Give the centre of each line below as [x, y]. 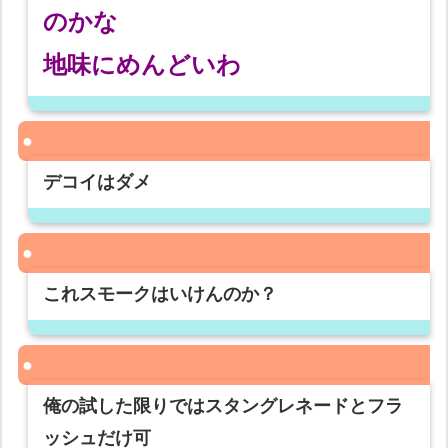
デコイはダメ [97, 182]
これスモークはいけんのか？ [160, 294]
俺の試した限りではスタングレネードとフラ [223, 406]
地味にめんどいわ [142, 65]
